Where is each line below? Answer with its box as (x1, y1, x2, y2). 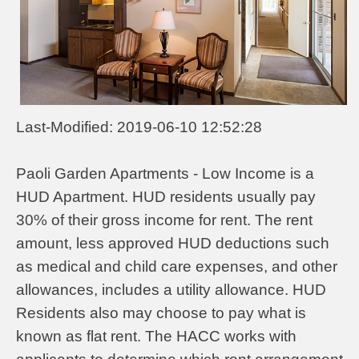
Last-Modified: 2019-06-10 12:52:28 (16, 118, 262, 135)
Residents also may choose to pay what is (16, 304, 306, 321)
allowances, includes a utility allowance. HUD (16, 280, 326, 298)
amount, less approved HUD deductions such (16, 234, 329, 252)
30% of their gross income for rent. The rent (16, 211, 313, 228)
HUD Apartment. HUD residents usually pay (16, 188, 316, 205)
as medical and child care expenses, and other (16, 257, 337, 275)
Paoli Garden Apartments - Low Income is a (16, 164, 314, 182)
